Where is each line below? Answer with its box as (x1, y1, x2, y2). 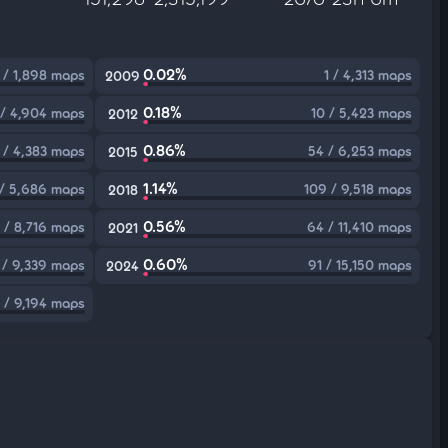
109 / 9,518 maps (303, 180, 412, 197)
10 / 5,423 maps (310, 104, 412, 121)
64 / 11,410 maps (306, 218, 412, 235)
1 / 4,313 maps (323, 66, 412, 83)
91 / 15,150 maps (307, 256, 412, 273)
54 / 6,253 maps (307, 142, 412, 159)
